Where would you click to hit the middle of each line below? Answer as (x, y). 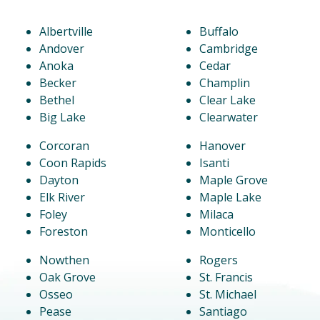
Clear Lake (227, 100)
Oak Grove (67, 277)
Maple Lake (230, 197)
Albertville (66, 32)
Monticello (227, 232)
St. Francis (226, 277)
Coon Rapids (73, 163)
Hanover (222, 146)
